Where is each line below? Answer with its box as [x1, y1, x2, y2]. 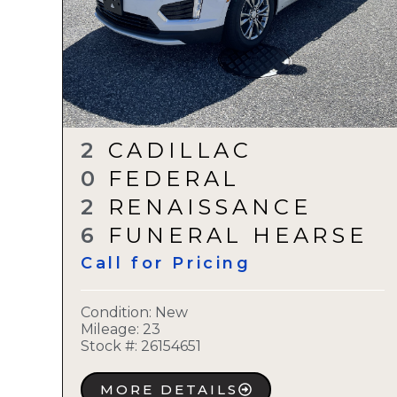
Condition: [81, 304, 155, 322]
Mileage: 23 [81, 321, 160, 339]
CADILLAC [107, 137, 253, 163]
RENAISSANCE [107, 194, 312, 220]
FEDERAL [107, 166, 241, 191]
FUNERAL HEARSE [107, 222, 368, 248]
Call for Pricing [81, 253, 252, 273]
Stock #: [81, 338, 137, 355]
